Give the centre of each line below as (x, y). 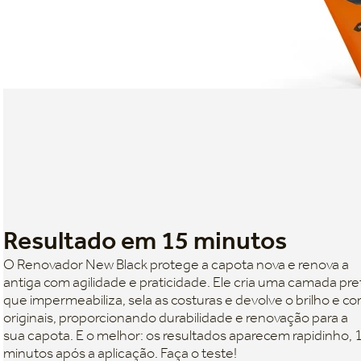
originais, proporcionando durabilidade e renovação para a (176, 318)
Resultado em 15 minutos (145, 241)
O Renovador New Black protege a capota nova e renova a (176, 265)
